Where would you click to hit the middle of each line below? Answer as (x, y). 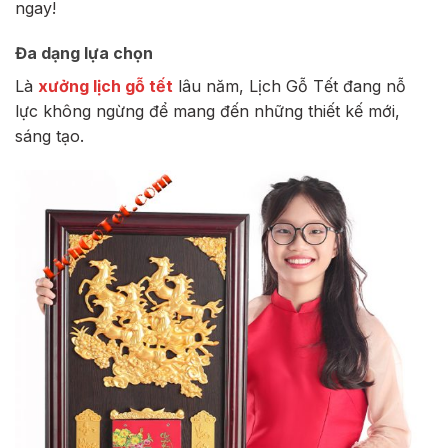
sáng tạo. (49, 136)
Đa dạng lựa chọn (84, 53)
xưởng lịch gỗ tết (105, 86)
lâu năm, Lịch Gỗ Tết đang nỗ (292, 86)
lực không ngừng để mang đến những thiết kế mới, (207, 111)
